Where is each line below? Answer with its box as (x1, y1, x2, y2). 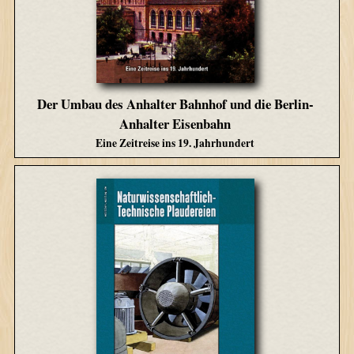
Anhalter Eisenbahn (119, 113, 232, 134)
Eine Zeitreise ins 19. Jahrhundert (96, 134, 255, 151)
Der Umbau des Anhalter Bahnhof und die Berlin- (36, 93, 314, 114)
